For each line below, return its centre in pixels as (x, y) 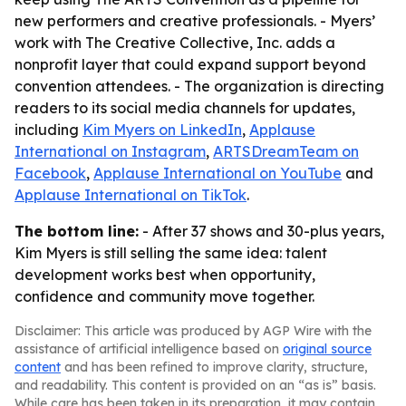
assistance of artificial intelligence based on (149, 349)
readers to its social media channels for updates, (185, 108)
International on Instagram (110, 151)
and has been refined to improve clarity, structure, (214, 367)
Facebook (50, 173)
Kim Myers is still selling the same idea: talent (171, 253)
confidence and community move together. (164, 296)
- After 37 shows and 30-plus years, (261, 231)
